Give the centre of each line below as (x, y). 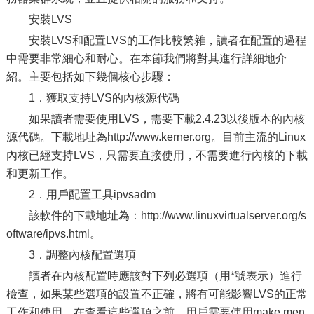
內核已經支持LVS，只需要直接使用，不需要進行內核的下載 (157, 155)
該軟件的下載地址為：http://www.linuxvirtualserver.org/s (167, 216)
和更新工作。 (40, 173)
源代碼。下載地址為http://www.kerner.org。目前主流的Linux (156, 137)
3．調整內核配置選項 (82, 255)
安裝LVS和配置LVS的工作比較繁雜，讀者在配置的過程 (167, 40)
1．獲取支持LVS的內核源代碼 (104, 98)
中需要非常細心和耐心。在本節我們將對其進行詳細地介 (146, 59)
